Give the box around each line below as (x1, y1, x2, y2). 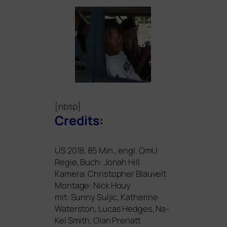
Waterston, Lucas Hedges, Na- (55, 203, 170, 215)
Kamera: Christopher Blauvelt (55, 168, 167, 180)
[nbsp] (55, 100, 81, 112)
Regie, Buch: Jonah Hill (55, 156, 140, 168)
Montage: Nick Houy (55, 179, 131, 192)
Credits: (55, 112, 104, 129)
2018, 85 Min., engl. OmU (65, 144, 158, 157)
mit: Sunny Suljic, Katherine (55, 191, 159, 203)
